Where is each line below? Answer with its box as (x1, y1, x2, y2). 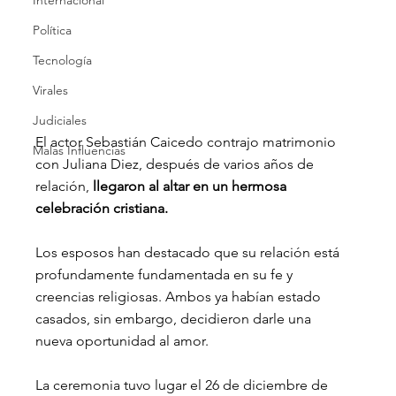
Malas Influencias (33, 142, 126, 159)
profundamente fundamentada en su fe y (35, 265, 297, 283)
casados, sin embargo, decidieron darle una (35, 309, 316, 327)
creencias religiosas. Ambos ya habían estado (35, 287, 325, 305)
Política (33, 22, 72, 39)
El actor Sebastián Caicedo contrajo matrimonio (35, 133, 340, 150)
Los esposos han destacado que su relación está (35, 243, 344, 261)
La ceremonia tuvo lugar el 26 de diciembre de (35, 376, 332, 393)
